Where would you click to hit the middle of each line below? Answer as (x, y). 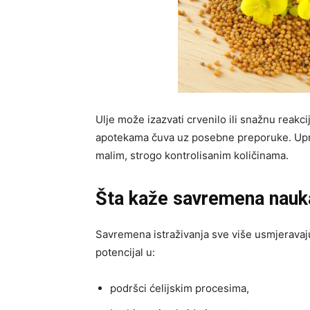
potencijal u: (125, 252)
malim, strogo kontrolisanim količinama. (192, 155)
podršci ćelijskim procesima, (180, 288)
